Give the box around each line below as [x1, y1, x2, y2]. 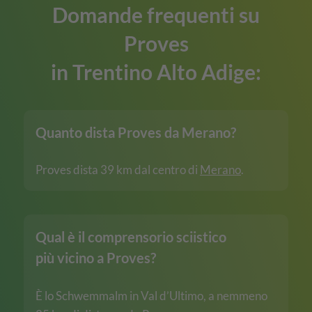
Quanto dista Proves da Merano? [36, 123, 236, 141]
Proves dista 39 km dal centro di [36, 162, 200, 178]
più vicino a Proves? [36, 249, 156, 267]
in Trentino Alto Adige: [51, 59, 261, 84]
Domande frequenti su [52, 2, 260, 27]
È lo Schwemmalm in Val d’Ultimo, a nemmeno [36, 288, 267, 303]
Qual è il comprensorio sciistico [36, 228, 226, 246]
